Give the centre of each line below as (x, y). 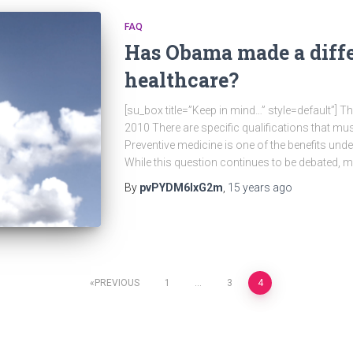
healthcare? (181, 80)
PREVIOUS (117, 283)
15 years (249, 188)
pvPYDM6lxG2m (181, 188)
